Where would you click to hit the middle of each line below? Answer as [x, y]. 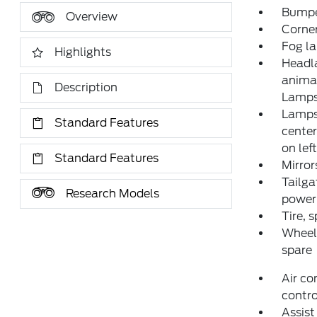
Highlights [83, 52]
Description [86, 88]
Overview [92, 17]
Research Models [113, 194]
